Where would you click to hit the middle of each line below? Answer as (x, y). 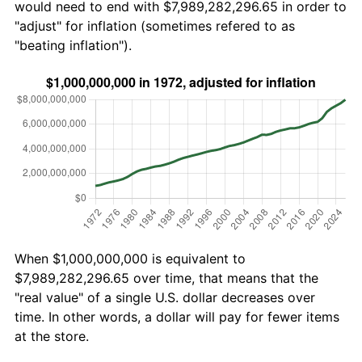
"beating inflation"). (73, 45)
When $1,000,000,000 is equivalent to (130, 258)
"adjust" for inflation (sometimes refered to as (155, 25)
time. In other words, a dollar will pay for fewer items (177, 316)
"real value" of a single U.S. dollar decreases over (165, 297)
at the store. (52, 336)
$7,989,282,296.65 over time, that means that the (166, 278)
